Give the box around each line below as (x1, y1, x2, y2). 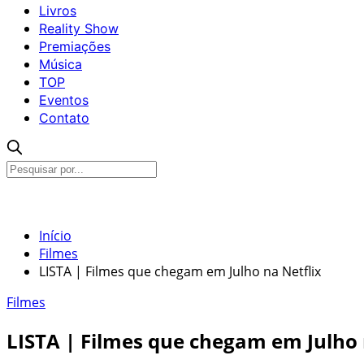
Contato (39, 110, 89, 126)
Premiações (39, 38, 110, 54)
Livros (39, 2, 76, 19)
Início (39, 227, 71, 245)
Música (39, 56, 82, 72)
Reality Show (39, 20, 119, 37)
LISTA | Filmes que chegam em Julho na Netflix (39, 262, 321, 280)
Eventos (39, 92, 89, 108)
